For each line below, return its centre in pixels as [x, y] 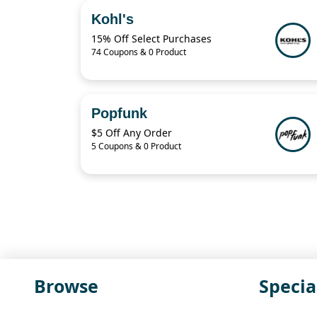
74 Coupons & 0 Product [139, 52]
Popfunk [119, 114]
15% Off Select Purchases [151, 39]
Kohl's [113, 19]
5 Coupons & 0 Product [136, 146]
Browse [66, 286]
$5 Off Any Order [132, 133]
